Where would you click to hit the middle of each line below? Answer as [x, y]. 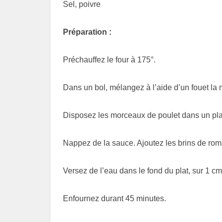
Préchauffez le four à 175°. [109, 60]
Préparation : [87, 32]
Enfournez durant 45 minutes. [114, 199]
